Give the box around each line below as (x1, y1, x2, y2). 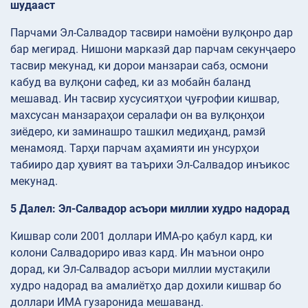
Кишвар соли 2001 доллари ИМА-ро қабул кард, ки (10, 229, 272, 243)
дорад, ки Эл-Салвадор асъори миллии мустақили (10, 262, 270, 276)
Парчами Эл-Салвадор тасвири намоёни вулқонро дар (10, 25, 293, 39)
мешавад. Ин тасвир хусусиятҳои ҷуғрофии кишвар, (10, 91, 279, 105)
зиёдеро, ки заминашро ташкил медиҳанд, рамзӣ (10, 124, 265, 138)
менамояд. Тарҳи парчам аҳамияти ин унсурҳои (10, 141, 259, 155)
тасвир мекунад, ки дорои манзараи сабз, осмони (10, 58, 268, 72)
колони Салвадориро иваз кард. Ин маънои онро (10, 245, 264, 259)
